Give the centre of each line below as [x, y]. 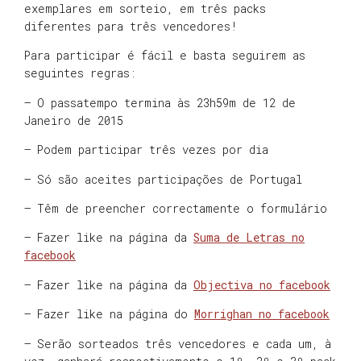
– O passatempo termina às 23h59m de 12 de [160, 102]
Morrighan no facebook [262, 314]
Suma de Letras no [249, 238]
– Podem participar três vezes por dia [146, 150]
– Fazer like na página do [109, 314]
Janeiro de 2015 [74, 120]
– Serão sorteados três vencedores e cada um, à [178, 343]
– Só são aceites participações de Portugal [163, 179]
